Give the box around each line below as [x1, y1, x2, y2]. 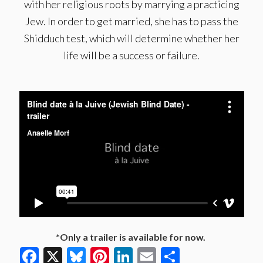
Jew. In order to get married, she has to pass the [25, 15, 238, 28]
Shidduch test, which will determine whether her [23, 32, 240, 45]
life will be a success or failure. [63, 49, 200, 62]
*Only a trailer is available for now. [56, 231, 207, 243]
